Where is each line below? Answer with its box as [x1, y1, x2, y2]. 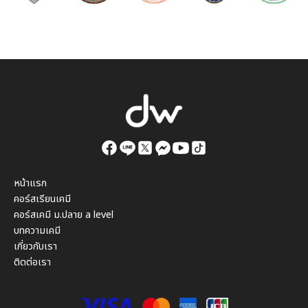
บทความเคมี [14, 223, 60, 238]
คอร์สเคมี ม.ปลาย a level [14, 207, 113, 222]
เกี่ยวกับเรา [14, 239, 57, 254]
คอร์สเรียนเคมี [14, 191, 71, 206]
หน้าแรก [14, 175, 47, 190]
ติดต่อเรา [14, 254, 51, 269]
